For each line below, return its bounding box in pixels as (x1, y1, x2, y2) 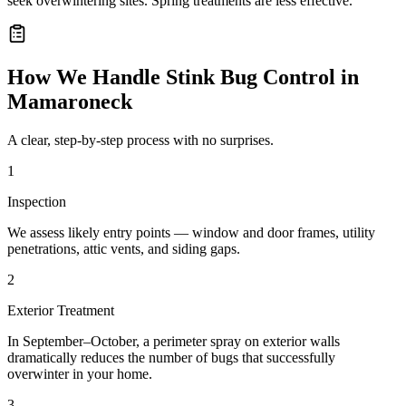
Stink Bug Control (166, 65, 335, 90)
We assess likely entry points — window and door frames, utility (7, 225, 375, 241)
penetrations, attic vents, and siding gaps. (7, 241, 240, 257)
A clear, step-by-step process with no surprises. (7, 132, 274, 149)
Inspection (7, 194, 66, 210)
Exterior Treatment (7, 303, 114, 319)
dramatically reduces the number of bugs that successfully (7, 350, 335, 366)
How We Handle (7, 65, 166, 90)
